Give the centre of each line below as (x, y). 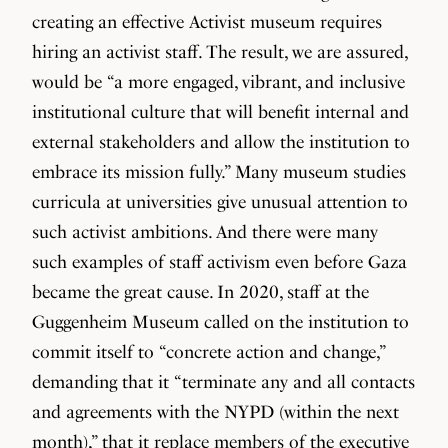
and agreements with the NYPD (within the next (215, 411)
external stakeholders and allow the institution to (221, 141)
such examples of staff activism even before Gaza (219, 261)
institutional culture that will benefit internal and (220, 111)
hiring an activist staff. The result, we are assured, (219, 51)
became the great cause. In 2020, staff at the (200, 291)
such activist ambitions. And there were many (205, 231)
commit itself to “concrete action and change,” (208, 351)
